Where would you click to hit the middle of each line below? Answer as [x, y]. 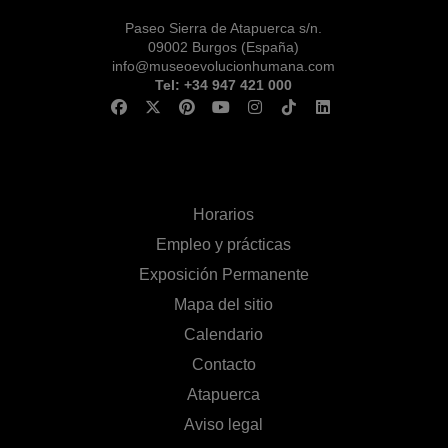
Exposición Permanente [223, 274]
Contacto [223, 364]
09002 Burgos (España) [224, 46]
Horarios [224, 214]
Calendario [224, 334]
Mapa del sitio [224, 304]
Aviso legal [224, 424]
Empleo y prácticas [224, 244]
